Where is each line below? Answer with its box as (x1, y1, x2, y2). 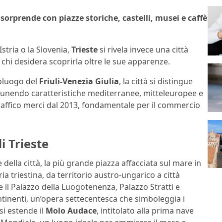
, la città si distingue (119, 75, 193, 87)
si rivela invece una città (98, 44, 188, 55)
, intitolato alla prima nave (97, 205, 194, 217)
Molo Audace (46, 205, 97, 217)
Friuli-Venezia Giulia (39, 75, 119, 87)
